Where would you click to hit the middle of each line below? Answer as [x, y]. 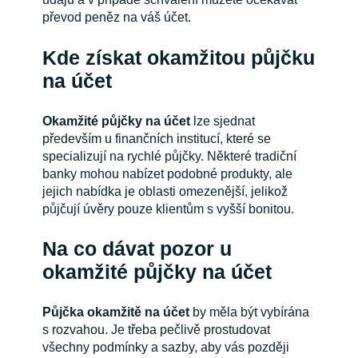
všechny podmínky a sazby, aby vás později [165, 347]
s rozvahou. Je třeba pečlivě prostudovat [156, 329]
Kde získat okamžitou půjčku [178, 58]
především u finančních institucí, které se [156, 138]
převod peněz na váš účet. [116, 18]
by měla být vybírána [249, 312]
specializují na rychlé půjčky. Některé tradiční [169, 156]
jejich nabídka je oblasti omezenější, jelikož [165, 191]
